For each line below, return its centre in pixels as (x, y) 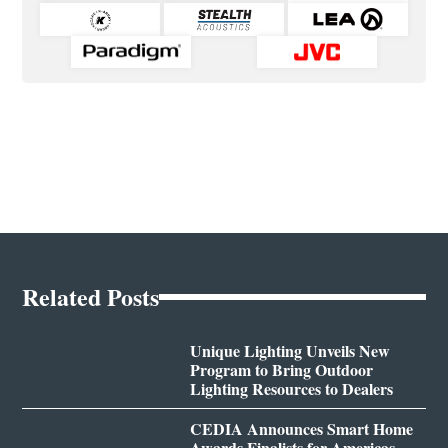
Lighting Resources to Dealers (291, 389)
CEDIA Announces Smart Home (301, 429)
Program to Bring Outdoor (281, 370)
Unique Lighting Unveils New (289, 351)
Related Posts (91, 297)
